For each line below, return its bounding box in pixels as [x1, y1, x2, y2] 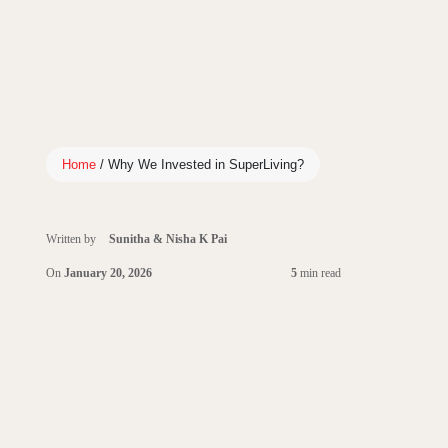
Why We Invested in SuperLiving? [107, 157, 304, 172]
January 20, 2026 [63, 266, 152, 280]
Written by [45, 232, 99, 246]
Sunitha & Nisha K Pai [108, 232, 227, 246]
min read [299, 266, 341, 280]
